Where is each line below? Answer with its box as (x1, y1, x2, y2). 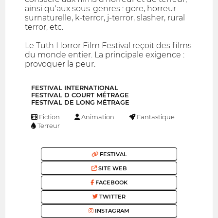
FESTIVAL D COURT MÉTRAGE (31, 91, 129, 99)
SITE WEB (96, 164, 127, 172)
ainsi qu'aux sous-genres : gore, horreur (25, 4, 177, 14)
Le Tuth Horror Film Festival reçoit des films (25, 41, 192, 51)
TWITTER (98, 193, 126, 200)
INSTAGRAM (93, 207, 129, 215)
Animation (80, 113, 115, 121)
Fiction (37, 113, 60, 121)
